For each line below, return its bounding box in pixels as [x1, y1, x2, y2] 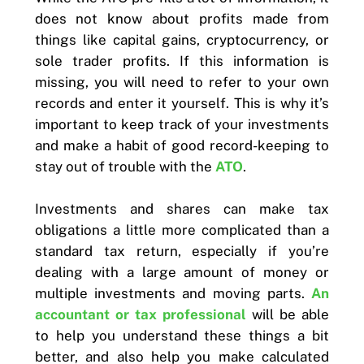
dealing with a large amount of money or [34, 263, 330, 280]
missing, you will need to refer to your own [34, 73, 330, 90]
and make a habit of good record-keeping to [34, 136, 330, 154]
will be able [246, 305, 330, 323]
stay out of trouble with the [34, 158, 215, 175]
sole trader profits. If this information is [34, 52, 330, 69]
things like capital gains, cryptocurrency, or [34, 31, 330, 48]
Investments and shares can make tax [34, 200, 330, 217]
